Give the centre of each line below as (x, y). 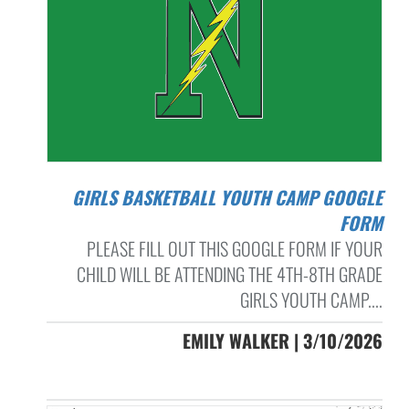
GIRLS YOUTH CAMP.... (311, 299)
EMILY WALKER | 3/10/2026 (282, 340)
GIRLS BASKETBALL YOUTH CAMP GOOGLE (77, 197)
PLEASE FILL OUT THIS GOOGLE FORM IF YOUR (234, 248)
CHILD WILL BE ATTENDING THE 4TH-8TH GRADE (229, 273)
